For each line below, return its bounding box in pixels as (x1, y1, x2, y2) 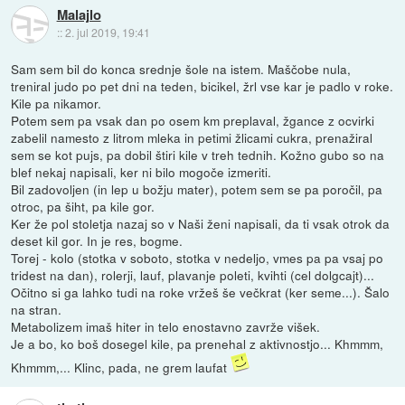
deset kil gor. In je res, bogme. (11, 231, 184, 250)
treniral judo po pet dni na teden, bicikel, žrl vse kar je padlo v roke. (11, 77, 394, 96)
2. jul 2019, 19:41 (64, 24, 150, 41)
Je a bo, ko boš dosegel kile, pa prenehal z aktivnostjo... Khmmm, (11, 334, 384, 353)
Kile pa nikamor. (11, 94, 102, 113)
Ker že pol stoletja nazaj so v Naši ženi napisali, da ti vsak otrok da (11, 214, 391, 233)
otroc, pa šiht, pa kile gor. (11, 197, 155, 216)
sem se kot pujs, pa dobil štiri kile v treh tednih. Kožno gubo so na (11, 146, 385, 165)
